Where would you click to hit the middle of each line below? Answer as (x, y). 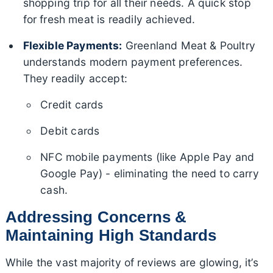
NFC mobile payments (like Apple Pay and (147, 157)
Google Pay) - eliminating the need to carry (150, 173)
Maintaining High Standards (111, 235)
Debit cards (70, 130)
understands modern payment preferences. (133, 62)
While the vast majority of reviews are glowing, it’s (132, 262)
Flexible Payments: (73, 45)
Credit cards (72, 104)
